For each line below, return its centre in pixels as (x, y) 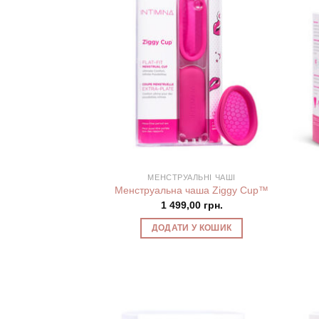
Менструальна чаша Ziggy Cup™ (192, 190)
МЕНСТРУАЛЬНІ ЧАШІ (192, 177)
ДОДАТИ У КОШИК (192, 228)
